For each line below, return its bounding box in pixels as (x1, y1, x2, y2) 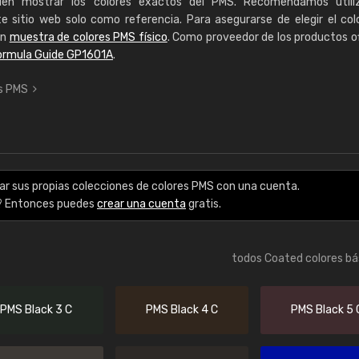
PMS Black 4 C (145, 303, 218, 317)
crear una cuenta (97, 197, 186, 211)
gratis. (186, 197, 221, 211)
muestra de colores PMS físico (9, 30, 167, 44)
